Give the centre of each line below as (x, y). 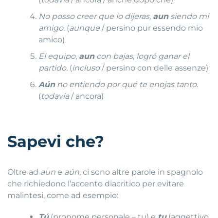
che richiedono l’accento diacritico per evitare (96, 183)
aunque (85, 28)
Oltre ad (24, 172)
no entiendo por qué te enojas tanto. (127, 84)
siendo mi (189, 16)
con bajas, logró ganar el (142, 56)
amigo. (52, 28)
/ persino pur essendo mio (152, 28)
